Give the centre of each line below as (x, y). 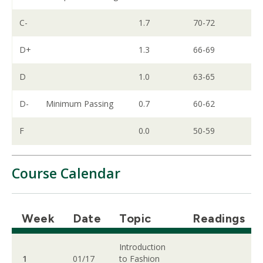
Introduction (143, 247)
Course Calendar (66, 173)
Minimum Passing (80, 103)
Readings (219, 218)
